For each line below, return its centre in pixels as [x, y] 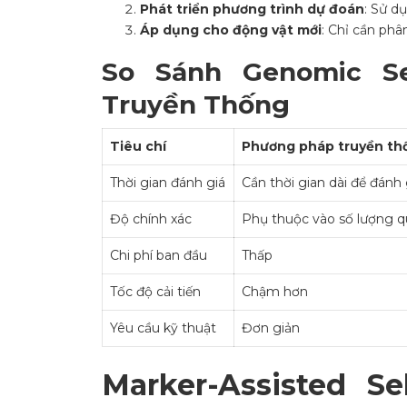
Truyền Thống [196, 105]
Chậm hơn [275, 292]
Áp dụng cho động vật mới [231, 30]
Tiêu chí [138, 147]
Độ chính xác [151, 219]
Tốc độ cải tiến [155, 292]
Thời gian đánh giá [168, 183]
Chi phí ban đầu [159, 256]
